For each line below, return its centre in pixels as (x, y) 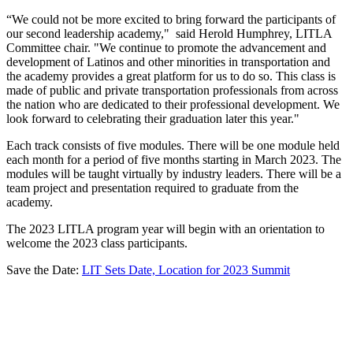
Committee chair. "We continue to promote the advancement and (166, 47)
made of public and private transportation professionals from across (172, 90)
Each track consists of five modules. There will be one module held (173, 145)
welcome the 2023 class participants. (97, 243)
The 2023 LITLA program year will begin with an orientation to (165, 229)
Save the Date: (44, 269)
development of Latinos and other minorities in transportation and (168, 61)
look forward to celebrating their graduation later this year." (153, 118)
